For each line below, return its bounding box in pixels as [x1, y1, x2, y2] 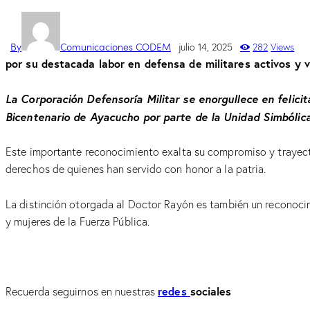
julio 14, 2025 [179, 40, 232, 53]
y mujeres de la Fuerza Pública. [6, 215, 150, 229]
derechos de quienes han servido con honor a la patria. [6, 162, 266, 176]
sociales [190, 284, 232, 299]
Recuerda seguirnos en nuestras [6, 284, 158, 299]
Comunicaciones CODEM [60, 39, 171, 53]
